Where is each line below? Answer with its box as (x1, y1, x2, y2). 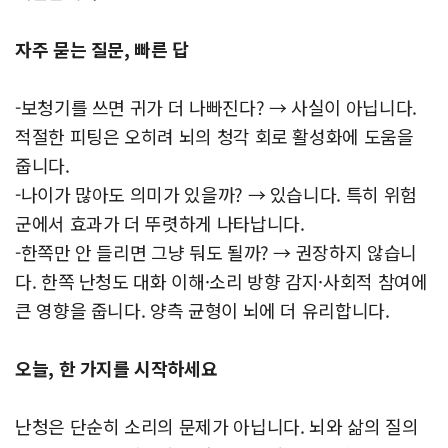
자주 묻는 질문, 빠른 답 (15, 35, 189, 62)
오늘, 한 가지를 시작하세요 (15, 354, 218, 381)
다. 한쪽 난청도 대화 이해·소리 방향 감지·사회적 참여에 (15, 267, 428, 294)
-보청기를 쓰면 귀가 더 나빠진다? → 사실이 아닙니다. (15, 93, 417, 120)
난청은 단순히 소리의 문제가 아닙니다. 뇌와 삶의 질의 (15, 412, 419, 439)
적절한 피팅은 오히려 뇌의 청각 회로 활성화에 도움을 (15, 122, 414, 149)
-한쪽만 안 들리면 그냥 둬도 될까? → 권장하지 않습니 (15, 238, 417, 265)
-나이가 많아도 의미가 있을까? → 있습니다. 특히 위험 (15, 180, 417, 207)
